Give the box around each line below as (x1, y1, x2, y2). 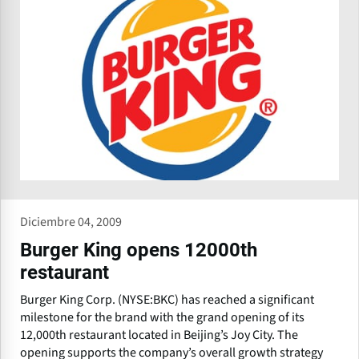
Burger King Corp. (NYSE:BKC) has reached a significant (20, 290, 314, 309)
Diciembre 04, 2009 (20, 212, 122, 231)
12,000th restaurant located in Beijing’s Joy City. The (20, 325, 298, 344)
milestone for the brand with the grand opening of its (20, 308, 305, 326)
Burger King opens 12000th (20, 238, 257, 261)
